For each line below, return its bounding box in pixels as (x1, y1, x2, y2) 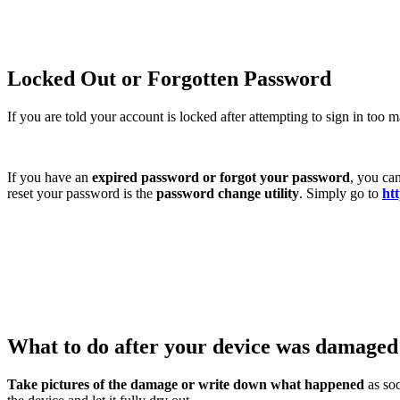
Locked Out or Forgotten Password (7, 67, 337, 91)
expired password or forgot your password (92, 170, 350, 186)
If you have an (7, 170, 92, 186)
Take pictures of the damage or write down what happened (7, 376, 364, 392)
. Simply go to (299, 186, 379, 202)
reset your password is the (7, 186, 153, 202)
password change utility (153, 186, 299, 202)
